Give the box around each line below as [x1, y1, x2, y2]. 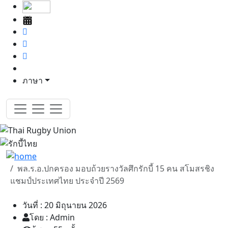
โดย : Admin [30, 212, 75, 223]
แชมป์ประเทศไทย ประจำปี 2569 [10, 175, 124, 187]
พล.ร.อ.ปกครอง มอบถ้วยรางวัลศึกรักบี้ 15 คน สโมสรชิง [17, 163, 214, 175]
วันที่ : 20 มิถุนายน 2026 [22, 199, 107, 211]
